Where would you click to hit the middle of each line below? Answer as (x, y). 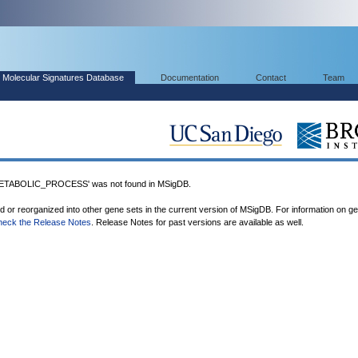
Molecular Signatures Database (63, 78)
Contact (271, 78)
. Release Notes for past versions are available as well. (197, 222)
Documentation (190, 78)
